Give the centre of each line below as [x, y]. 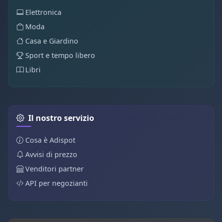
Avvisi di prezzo [51, 154]
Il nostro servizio [61, 118]
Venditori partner [55, 169]
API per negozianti [56, 183]
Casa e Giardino [52, 41]
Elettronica [43, 12]
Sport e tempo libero [60, 55]
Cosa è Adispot [50, 140]
